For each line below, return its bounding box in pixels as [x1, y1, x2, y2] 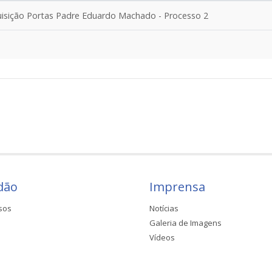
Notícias [149, 202, 178, 214]
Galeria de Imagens [149, 217, 222, 228]
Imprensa [149, 178, 205, 195]
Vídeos [149, 231, 175, 243]
